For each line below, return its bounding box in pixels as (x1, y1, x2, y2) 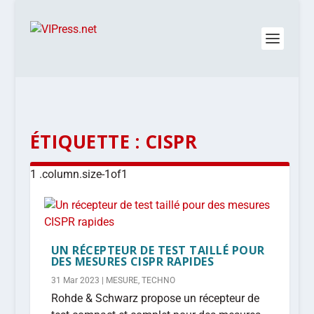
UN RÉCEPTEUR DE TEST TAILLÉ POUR (50, 243, 265, 258)
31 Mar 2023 (50, 275, 100, 285)
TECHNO (141, 275, 175, 285)
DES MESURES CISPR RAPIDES (50, 254, 214, 269)
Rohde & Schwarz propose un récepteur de (50, 292, 259, 305)
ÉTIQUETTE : (29, 129, 145, 154)
